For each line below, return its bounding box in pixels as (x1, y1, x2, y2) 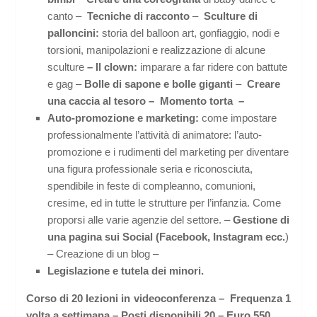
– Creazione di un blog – (47, 248, 159, 260)
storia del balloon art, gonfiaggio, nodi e (99, 27, 280, 40)
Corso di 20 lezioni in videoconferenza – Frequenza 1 (26, 292, 291, 305)
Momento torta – (160, 95, 245, 108)
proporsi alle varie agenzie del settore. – (47, 214, 234, 226)
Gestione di (233, 214, 290, 226)
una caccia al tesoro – (47, 95, 158, 108)
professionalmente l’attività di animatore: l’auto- (47, 129, 263, 142)
